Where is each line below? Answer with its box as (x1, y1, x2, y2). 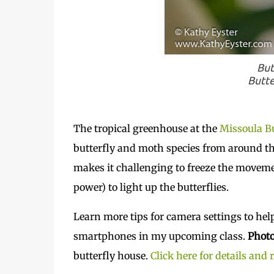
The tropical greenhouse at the (73, 122, 220, 135)
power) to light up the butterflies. (73, 181, 229, 193)
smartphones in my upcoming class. (73, 230, 248, 242)
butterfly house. (73, 250, 150, 262)
